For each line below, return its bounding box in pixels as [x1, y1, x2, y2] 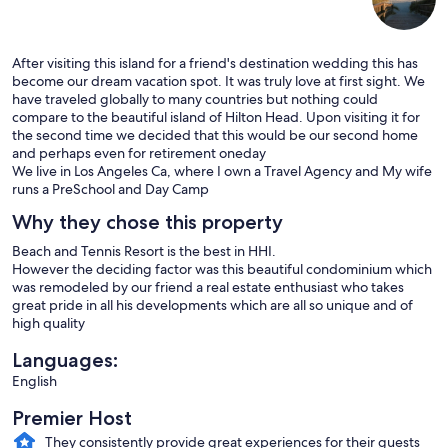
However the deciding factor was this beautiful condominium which [12, 259, 432, 278]
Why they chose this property [12, 209, 283, 234]
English [12, 371, 57, 390]
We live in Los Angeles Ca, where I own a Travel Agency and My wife [12, 161, 432, 180]
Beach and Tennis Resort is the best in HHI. [12, 241, 276, 260]
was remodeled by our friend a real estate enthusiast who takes [12, 277, 404, 296]
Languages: [12, 347, 118, 372]
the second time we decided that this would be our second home [12, 125, 418, 144]
